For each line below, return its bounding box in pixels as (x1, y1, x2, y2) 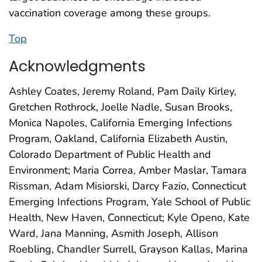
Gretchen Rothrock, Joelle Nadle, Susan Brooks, (9, 99, 232, 114)
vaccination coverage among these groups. (9, 5, 211, 20)
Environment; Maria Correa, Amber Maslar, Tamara (9, 163, 247, 177)
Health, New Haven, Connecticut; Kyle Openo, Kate (9, 210, 250, 225)
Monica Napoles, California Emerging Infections (9, 115, 232, 130)
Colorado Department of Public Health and (9, 147, 211, 161)
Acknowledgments (9, 55, 146, 77)
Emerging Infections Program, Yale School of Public (9, 194, 250, 209)
